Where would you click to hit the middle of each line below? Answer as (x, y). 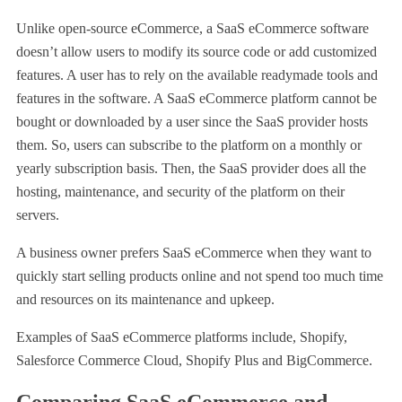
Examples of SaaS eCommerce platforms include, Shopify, (182, 336)
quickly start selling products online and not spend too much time (200, 275)
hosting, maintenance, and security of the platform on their (180, 191)
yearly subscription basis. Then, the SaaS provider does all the (191, 168)
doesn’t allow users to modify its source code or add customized (197, 51)
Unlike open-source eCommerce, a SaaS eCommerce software (192, 28)
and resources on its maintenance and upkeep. (145, 299)
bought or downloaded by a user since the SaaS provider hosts (192, 121)
